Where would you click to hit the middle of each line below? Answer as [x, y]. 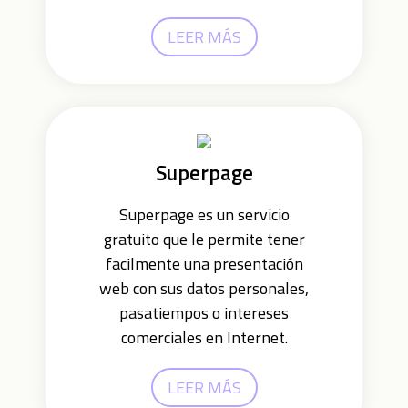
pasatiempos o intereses [204, 313]
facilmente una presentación [204, 264]
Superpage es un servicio [204, 214]
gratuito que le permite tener [204, 239]
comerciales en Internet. [204, 337]
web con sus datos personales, [204, 288]
